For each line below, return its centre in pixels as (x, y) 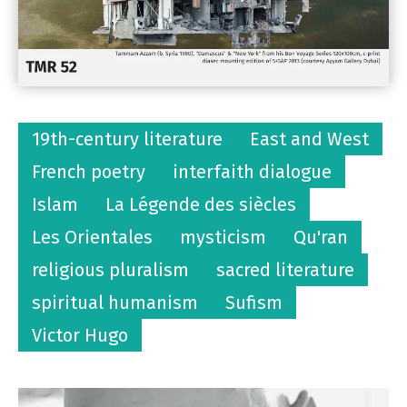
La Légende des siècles (201, 204)
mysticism (223, 237)
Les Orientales (92, 237)
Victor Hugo (80, 335)
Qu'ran (321, 237)
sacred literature (285, 269)
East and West (309, 139)
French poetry (89, 171)
